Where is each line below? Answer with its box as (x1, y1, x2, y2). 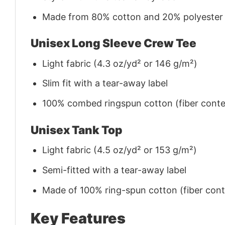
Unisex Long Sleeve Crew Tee (31, 36, 196, 50)
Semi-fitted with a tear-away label (42, 164, 187, 175)
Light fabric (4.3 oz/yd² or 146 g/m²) (42, 58, 198, 69)
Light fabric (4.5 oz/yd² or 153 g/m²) (42, 144, 197, 155)
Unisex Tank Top (31, 123, 123, 137)
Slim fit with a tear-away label (42, 78, 168, 89)
